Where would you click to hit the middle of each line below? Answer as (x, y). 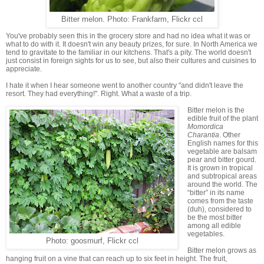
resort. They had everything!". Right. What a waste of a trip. (99, 94)
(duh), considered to (219, 209)
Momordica (205, 127)
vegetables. (206, 234)
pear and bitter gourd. (222, 160)
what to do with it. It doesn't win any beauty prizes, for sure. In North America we (132, 44)
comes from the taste (220, 201)
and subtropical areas (222, 176)
